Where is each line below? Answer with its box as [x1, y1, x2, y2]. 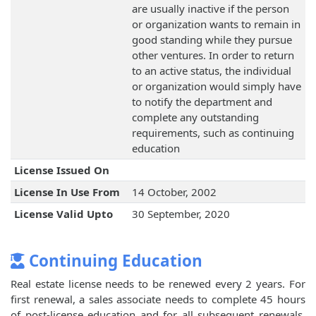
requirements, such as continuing [131, 126, 294, 140]
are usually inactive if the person [131, 1, 289, 16]
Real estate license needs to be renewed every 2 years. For [11, 276, 305, 291]
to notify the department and [131, 95, 272, 109]
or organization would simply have [131, 79, 301, 94]
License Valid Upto [13, 207, 113, 221]
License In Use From [13, 185, 120, 200]
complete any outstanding [131, 110, 259, 125]
